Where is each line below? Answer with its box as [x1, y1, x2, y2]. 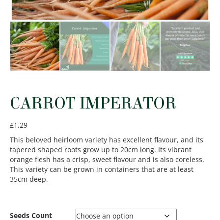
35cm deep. [10, 174, 48, 184]
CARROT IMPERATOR [10, 93, 176, 114]
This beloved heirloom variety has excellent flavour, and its [10, 135, 203, 145]
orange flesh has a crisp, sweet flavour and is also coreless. [10, 155, 204, 165]
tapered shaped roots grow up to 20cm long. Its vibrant [10, 145, 192, 155]
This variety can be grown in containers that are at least [10, 165, 193, 174]
